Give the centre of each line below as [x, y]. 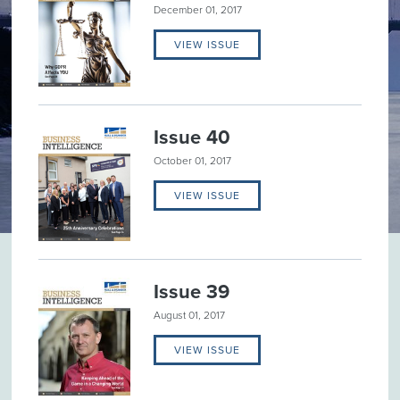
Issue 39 [192, 292]
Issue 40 [192, 137]
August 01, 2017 [190, 316]
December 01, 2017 [198, 9]
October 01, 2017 [193, 160]
